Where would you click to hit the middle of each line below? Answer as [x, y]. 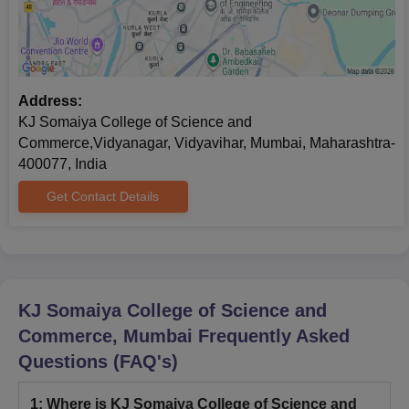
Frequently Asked [271, 336]
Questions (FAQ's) [98, 362]
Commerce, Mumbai [105, 336]
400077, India [63, 164]
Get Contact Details [103, 197]
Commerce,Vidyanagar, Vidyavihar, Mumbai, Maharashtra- [207, 143]
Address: [50, 101]
